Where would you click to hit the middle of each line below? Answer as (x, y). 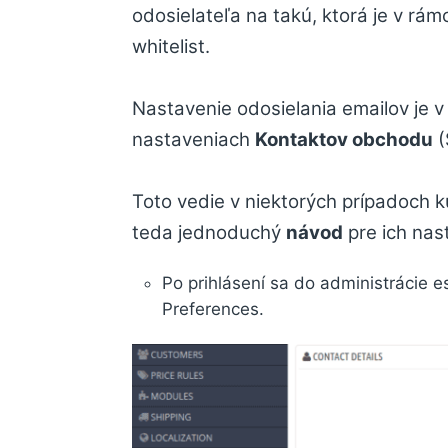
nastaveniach (193, 139)
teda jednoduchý (209, 232)
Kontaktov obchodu (344, 139)
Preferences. (213, 309)
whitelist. (171, 46)
